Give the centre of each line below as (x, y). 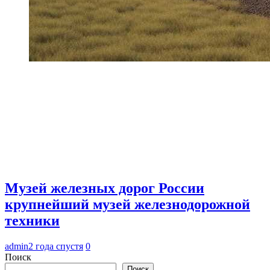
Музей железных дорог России (105, 188)
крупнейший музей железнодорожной (127, 204)
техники (32, 220)
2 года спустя (56, 246)
